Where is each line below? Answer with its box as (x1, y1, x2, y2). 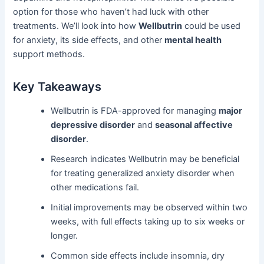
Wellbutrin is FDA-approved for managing (51, 105, 219, 116)
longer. (51, 230, 78, 241)
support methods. (13, 48, 85, 60)
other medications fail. (51, 181, 140, 193)
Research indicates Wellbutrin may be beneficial (51, 153, 240, 164)
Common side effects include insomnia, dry (51, 250, 225, 261)
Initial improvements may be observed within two (51, 202, 248, 213)
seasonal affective (155, 119, 233, 130)
